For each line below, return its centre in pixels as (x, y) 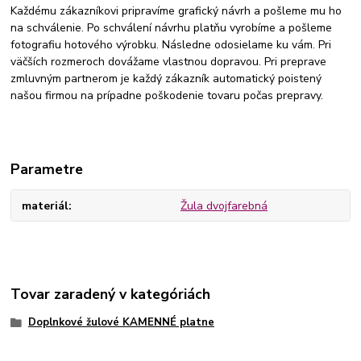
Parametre (47, 169)
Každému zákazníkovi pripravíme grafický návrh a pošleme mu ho (176, 10)
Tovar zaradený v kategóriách (111, 294)
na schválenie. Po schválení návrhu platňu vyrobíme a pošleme (172, 27)
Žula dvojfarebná (224, 205)
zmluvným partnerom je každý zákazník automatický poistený (166, 78)
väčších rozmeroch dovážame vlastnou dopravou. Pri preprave (169, 61)
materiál (46, 205)
